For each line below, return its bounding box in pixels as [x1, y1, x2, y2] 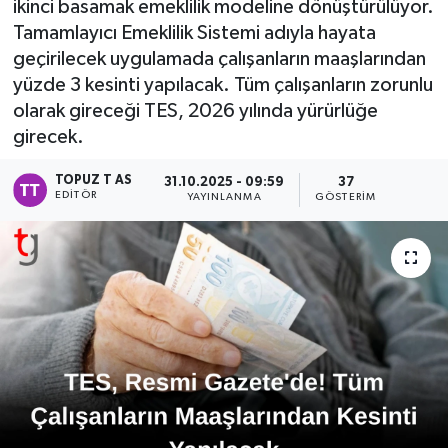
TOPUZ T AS [55, 173, 133, 187]
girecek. [12, 127, 84, 148]
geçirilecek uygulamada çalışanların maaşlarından [12, 49, 426, 70]
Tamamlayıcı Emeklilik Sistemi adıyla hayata [12, 23, 376, 44]
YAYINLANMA [186, 192, 262, 203]
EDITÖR [55, 189, 97, 200]
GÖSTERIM [315, 192, 376, 203]
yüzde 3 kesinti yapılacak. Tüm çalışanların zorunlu [12, 75, 433, 96]
